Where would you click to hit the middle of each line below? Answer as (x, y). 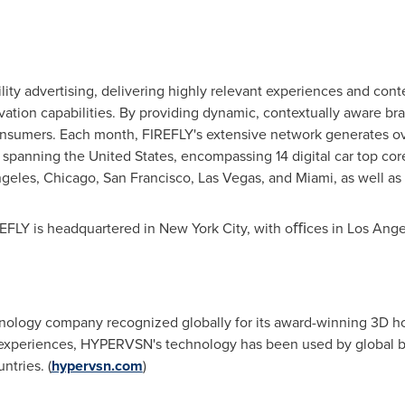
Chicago (69, 178)
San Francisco (146, 178)
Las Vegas (229, 178)
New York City (202, 228)
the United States (118, 156)
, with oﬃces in (297, 228)
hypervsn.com (97, 366)
